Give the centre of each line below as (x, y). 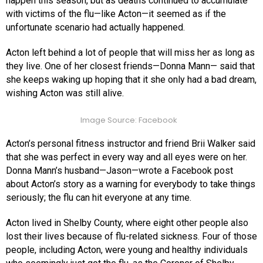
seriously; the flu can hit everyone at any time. (99, 198)
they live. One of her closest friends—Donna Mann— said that (130, 66)
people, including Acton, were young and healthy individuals (127, 250)
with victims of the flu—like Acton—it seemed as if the (116, 14)
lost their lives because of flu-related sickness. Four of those (131, 237)
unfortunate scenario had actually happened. (95, 28)
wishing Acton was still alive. (65, 93)
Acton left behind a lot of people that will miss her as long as (130, 53)
